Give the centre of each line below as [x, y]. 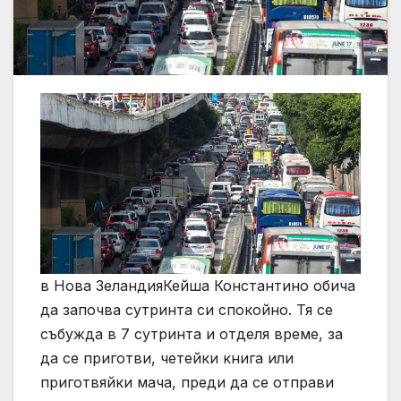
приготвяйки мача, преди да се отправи [187, 382]
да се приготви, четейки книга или [167, 358]
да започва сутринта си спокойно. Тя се [187, 309]
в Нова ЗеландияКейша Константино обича [198, 285]
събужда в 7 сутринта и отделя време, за [192, 333]
